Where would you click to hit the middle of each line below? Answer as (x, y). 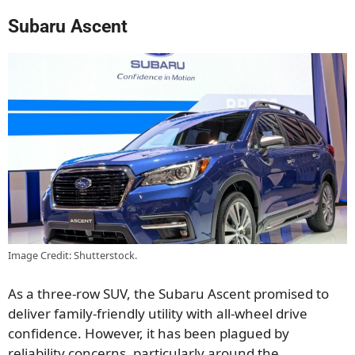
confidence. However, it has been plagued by (149, 333)
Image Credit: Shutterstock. (73, 256)
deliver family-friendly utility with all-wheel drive (158, 313)
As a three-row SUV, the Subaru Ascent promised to (168, 293)
